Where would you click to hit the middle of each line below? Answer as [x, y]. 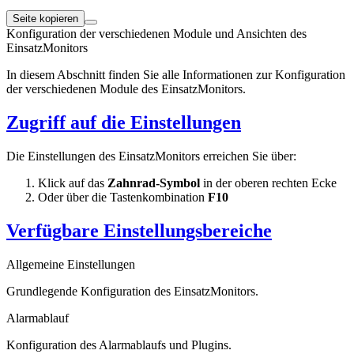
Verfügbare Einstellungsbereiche [139, 230]
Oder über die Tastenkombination [123, 197]
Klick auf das [73, 183]
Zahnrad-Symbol [154, 183]
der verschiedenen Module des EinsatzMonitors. [126, 88]
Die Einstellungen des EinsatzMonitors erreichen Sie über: [151, 156]
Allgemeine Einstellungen [71, 264]
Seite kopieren [45, 18]
